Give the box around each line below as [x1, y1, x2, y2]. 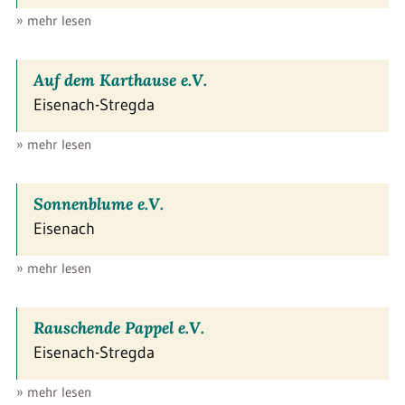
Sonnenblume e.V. [33, 193, 164, 214]
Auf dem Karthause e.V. [33, 69, 207, 90]
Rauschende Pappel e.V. [33, 316, 204, 338]
